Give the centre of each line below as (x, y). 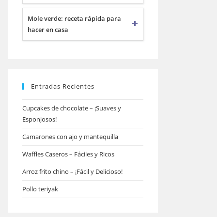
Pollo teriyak (40, 189)
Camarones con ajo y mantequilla (70, 137)
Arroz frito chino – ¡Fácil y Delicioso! (72, 171)
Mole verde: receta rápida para (74, 18)
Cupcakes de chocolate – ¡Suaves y (72, 108)
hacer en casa (48, 30)
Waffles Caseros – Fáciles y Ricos (68, 154)
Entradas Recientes (63, 86)
